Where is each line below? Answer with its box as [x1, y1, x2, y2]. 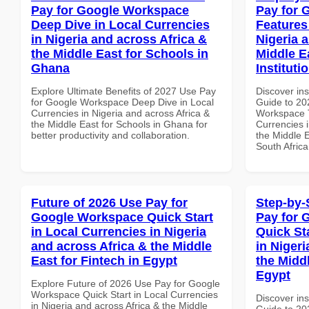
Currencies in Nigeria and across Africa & [31, 107, 210, 119]
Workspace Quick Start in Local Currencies [31, 288, 218, 300]
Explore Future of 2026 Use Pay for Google [31, 277, 220, 289]
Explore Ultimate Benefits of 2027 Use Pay [31, 85, 216, 97]
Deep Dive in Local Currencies [31, 17, 210, 32]
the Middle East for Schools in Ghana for [31, 118, 208, 130]
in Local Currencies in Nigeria [31, 224, 206, 239]
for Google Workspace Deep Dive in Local [31, 96, 214, 108]
